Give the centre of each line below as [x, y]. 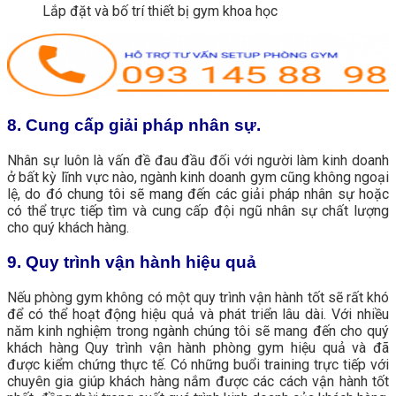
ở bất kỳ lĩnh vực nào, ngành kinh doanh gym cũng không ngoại [198, 178]
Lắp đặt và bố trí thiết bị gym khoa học [160, 11]
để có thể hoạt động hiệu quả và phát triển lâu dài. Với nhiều [198, 314]
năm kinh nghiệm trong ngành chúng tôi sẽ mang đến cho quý [198, 331]
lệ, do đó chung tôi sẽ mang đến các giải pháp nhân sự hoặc [198, 194]
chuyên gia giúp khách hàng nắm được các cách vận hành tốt [198, 381]
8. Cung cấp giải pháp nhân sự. [134, 126]
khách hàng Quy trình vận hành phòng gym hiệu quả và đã [198, 347]
